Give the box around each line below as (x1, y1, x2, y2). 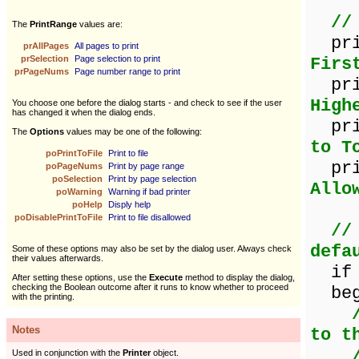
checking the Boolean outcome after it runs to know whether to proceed (12, 282, 288, 292)
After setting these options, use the (12, 272, 149, 282)
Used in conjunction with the (12, 348, 123, 357)
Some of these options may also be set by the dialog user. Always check (12, 244, 292, 253)
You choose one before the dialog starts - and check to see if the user (12, 98, 282, 107)
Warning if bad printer (108, 187, 191, 196)
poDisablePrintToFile (14, 212, 105, 222)
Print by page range (108, 161, 184, 171)
